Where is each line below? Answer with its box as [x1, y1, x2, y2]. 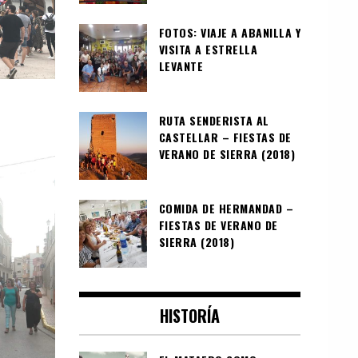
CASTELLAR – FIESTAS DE [158, 128, 292, 145]
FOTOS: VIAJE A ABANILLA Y [158, 23, 300, 41]
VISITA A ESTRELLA [158, 40, 257, 58]
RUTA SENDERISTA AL [158, 111, 269, 129]
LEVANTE [158, 57, 203, 74]
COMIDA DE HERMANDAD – [158, 199, 293, 217]
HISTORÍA [159, 303, 220, 328]
